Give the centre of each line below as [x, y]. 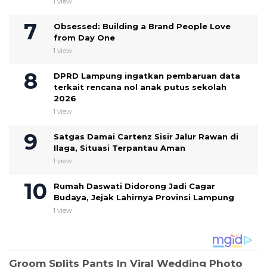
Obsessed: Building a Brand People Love [142, 26]
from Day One [84, 37]
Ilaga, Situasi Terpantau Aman [119, 148]
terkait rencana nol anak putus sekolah [140, 87]
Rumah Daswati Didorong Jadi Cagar [134, 186]
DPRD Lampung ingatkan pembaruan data [147, 75]
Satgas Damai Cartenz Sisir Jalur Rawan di [146, 136]
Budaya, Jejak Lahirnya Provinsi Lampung [144, 197]
